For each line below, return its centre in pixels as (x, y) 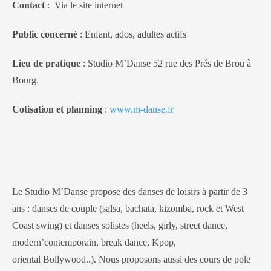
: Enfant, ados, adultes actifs (132, 34)
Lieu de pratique (46, 63)
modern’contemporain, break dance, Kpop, (94, 242)
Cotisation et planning (57, 109)
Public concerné (45, 34)
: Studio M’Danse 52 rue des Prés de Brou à (166, 63)
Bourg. (25, 80)
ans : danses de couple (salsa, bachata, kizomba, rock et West (128, 208)
